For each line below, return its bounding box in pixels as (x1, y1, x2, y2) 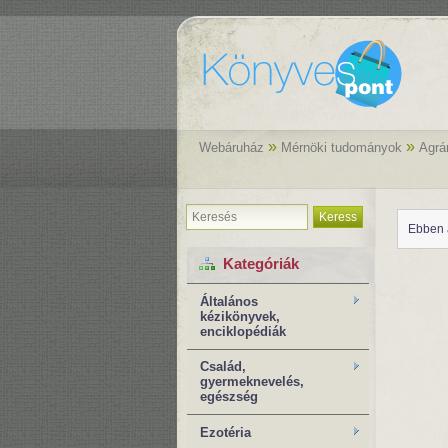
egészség (200, 389, 258, 405)
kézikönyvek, (200, 308, 280, 324)
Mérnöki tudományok (281, 140, 402, 155)
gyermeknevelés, (200, 374, 304, 390)
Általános (200, 293, 258, 309)
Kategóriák (223, 255, 299, 272)
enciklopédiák (200, 323, 286, 339)
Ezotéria (200, 424, 251, 440)
